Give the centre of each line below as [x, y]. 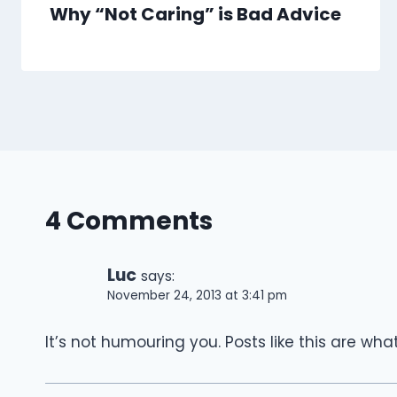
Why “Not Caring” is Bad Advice [195, 15]
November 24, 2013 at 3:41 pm [197, 296]
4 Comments [129, 222]
